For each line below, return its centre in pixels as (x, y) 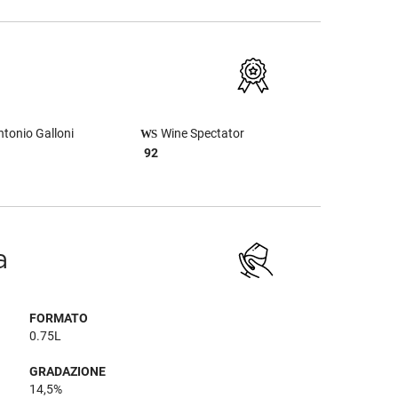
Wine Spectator (202, 133)
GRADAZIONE (68, 372)
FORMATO (59, 318)
